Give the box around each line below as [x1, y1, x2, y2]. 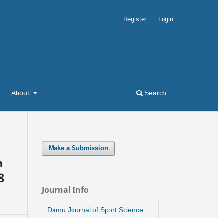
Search [143, 89, 166, 97]
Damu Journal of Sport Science [47, 205, 143, 214]
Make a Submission [49, 144, 109, 152]
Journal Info [42, 184, 89, 195]
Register [123, 15, 147, 23]
